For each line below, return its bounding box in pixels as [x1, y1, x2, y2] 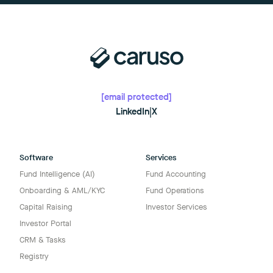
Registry [19, 251, 49, 261]
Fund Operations [146, 185, 204, 196]
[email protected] [101, 91, 172, 103]
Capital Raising [19, 202, 73, 212]
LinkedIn [116, 105, 149, 118]
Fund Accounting [146, 169, 206, 179]
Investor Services [146, 202, 207, 212]
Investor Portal [19, 218, 71, 229]
